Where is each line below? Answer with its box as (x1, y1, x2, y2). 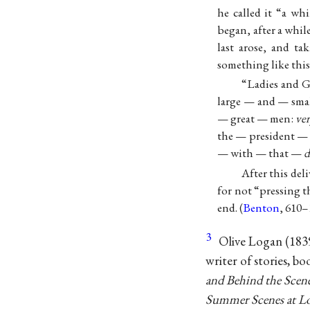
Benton (243, 199, 280, 215)
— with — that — (217, 145, 304, 161)
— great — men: (217, 111, 296, 127)
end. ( (217, 199, 244, 215)
